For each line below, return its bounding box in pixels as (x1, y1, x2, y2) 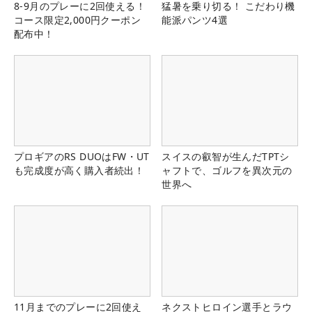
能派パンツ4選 (162, 13, 228, 26)
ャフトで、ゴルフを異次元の (162, 164, 292, 178)
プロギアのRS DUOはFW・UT (14, 150, 150, 164)
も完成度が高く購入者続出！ (14, 164, 145, 178)
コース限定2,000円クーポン (14, 13, 141, 26)
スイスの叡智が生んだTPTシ (162, 150, 290, 164)
